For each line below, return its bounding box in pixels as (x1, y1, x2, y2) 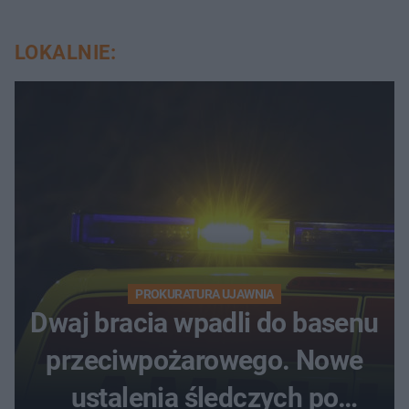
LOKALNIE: (15, 41, 116, 65)
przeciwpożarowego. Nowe (46, 344, 363, 377)
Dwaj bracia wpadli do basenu (30, 307, 379, 340)
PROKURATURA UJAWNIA (135, 287, 274, 302)
